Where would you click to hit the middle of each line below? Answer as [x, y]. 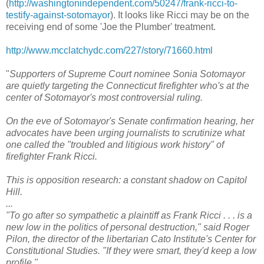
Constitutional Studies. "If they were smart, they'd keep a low [131, 251]
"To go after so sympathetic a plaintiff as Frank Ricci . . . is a [129, 216]
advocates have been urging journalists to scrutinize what [125, 133]
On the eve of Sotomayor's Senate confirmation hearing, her [130, 121]
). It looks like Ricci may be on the [180, 15]
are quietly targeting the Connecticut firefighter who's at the [128, 86]
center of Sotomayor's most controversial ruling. [104, 98]
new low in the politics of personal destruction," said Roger [128, 227]
